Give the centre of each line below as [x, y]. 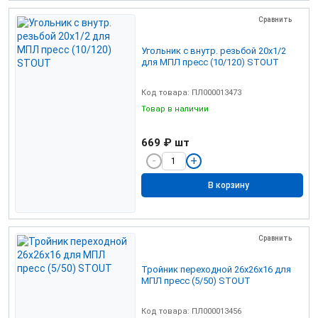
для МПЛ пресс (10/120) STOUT [210, 62]
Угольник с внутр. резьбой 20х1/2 [214, 50]
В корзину [229, 186]
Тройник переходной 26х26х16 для [216, 269]
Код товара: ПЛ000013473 [191, 92]
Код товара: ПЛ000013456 [191, 311]
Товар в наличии [176, 109]
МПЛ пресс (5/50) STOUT [196, 280]
